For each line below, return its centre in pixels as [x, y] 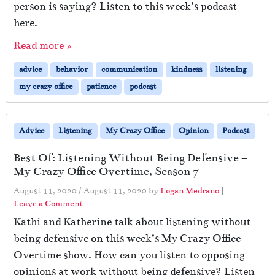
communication [130, 69]
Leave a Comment [48, 203]
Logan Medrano [190, 190]
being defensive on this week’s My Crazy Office [127, 238]
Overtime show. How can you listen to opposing [129, 255]
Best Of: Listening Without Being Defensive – [130, 157]
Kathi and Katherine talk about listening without [132, 222]
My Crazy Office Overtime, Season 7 [106, 171]
